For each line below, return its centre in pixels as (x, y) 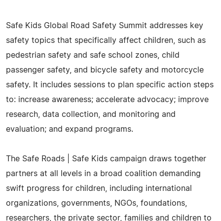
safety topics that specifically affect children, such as (106, 40)
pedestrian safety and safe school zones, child (93, 55)
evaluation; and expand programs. (70, 129)
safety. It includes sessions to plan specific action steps (110, 85)
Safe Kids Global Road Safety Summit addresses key (105, 25)
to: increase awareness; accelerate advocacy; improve (107, 99)
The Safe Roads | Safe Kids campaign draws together (106, 159)
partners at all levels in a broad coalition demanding (103, 173)
